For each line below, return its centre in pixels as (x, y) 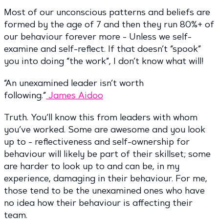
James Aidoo (75, 96)
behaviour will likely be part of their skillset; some (107, 154)
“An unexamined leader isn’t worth (74, 83)
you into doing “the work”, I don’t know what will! (104, 61)
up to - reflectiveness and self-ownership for (97, 142)
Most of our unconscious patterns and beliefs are (107, 12)
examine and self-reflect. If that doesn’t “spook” (102, 49)
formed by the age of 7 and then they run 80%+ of (109, 25)
